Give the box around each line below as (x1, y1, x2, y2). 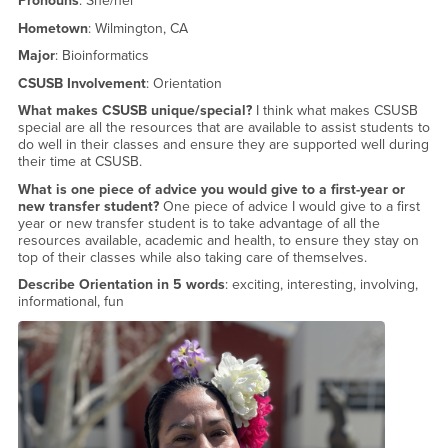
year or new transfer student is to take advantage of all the (17, 214, 380, 232)
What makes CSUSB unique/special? (17, 102, 256, 120)
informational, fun (17, 293, 124, 311)
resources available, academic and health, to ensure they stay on (17, 231, 419, 249)
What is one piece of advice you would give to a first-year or (17, 180, 405, 198)
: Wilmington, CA (87, 19, 188, 37)
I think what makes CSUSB (255, 102, 418, 120)
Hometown (17, 19, 88, 37)
